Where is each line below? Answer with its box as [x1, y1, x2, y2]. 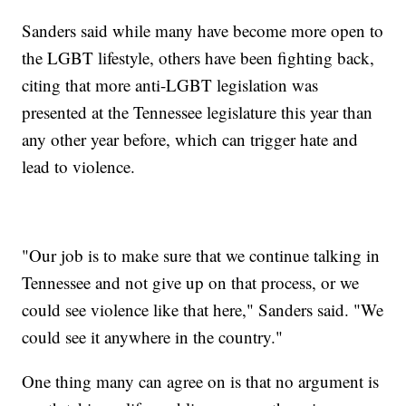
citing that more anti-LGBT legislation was [22, 73, 319, 97]
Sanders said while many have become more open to [22, 19, 384, 43]
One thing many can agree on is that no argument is [22, 370, 380, 393]
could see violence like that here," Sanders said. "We [22, 298, 384, 322]
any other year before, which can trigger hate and [22, 128, 359, 151]
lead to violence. [22, 155, 136, 179]
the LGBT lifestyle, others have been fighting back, [22, 46, 375, 70]
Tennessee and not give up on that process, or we [22, 271, 360, 295]
